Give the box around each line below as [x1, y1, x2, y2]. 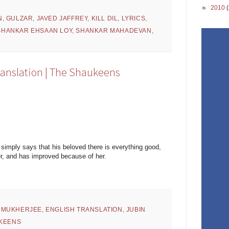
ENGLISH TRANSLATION [45, 205, 123, 213]
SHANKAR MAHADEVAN [76, 27, 152, 34]
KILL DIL [91, 14, 118, 22]
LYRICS [121, 14, 146, 22]
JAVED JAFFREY [36, 14, 88, 22]
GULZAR [6, 14, 33, 22]
